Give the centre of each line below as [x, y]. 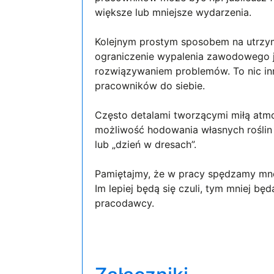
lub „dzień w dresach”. [146, 144]
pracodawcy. [125, 203]
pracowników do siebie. [150, 85]
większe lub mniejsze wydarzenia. [173, 12]
